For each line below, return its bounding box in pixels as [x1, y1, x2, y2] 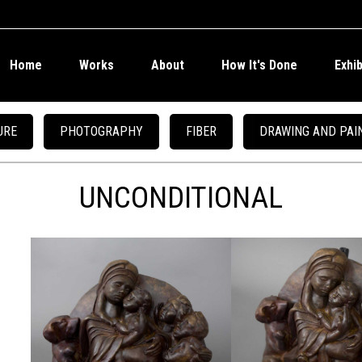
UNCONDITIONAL [79, 179, 283, 215]
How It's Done [221, 57, 297, 73]
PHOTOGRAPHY [60, 124, 143, 139]
